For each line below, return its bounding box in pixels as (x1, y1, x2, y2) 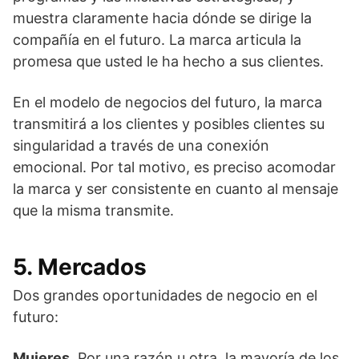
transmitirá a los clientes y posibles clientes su (13, 115, 325, 132)
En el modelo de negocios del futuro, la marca (13, 94, 322, 111)
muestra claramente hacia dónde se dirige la (13, 10, 312, 26)
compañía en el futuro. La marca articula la (13, 31, 301, 48)
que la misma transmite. (13, 202, 174, 219)
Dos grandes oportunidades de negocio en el (13, 287, 317, 304)
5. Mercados (13, 253, 147, 280)
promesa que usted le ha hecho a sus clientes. (13, 53, 324, 70)
